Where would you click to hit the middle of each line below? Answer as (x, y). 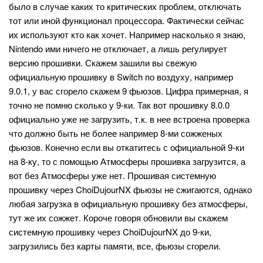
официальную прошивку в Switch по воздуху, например (121, 77)
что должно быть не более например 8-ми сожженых (116, 133)
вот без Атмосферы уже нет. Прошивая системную (112, 175)
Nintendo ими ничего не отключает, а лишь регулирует (118, 48)
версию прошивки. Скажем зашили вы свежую (103, 63)
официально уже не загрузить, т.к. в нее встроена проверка (129, 119)
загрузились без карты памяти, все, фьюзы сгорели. (115, 246)
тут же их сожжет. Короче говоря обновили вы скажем (118, 218)
